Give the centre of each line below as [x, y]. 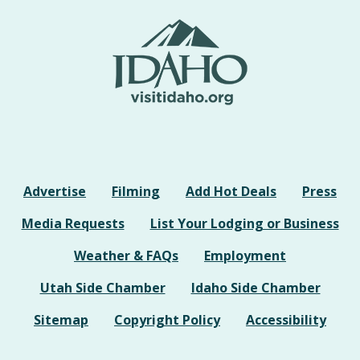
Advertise [55, 191]
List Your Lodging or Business [244, 223]
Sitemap [61, 319]
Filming [136, 191]
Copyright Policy [167, 319]
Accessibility [286, 319]
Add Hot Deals [231, 191]
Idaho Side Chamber [256, 287]
